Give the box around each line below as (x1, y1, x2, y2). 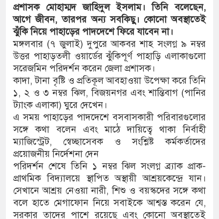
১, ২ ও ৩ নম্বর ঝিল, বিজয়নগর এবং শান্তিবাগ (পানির (13, 87, 206, 99)
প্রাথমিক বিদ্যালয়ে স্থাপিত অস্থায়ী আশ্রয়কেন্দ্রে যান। (13, 173, 206, 184)
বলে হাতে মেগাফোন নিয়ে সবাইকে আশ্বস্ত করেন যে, (13, 197, 206, 209)
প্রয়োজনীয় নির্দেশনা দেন (13, 148, 99, 160)
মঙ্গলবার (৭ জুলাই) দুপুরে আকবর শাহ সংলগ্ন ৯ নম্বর (13, 38, 206, 50)
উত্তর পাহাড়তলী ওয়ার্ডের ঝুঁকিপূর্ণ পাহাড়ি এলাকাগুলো (13, 50, 206, 62)
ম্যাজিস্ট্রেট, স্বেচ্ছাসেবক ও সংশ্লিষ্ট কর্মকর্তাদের (13, 136, 206, 148)
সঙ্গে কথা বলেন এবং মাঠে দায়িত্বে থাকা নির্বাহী (13, 124, 206, 135)
